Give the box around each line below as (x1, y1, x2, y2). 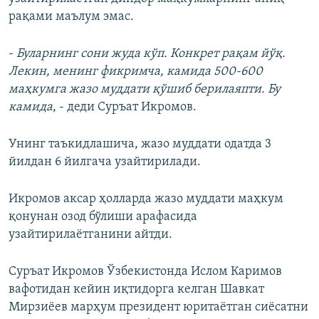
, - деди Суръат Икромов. (53, 100, 197, 115)
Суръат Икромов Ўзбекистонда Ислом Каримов (9, 265, 282, 279)
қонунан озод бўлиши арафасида (9, 210, 197, 224)
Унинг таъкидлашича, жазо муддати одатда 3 (9, 137, 271, 152)
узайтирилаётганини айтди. (9, 228, 172, 242)
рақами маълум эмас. (9, 10, 134, 24)
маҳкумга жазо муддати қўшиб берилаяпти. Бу (9, 83, 281, 97)
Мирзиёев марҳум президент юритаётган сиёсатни (9, 300, 308, 315)
